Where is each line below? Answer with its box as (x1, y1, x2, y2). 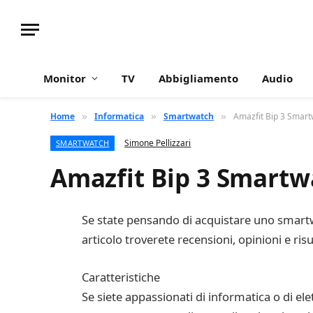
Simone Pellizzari (124, 137, 191, 149)
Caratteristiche (81, 268, 160, 285)
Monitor (43, 71, 86, 85)
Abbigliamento (159, 71, 238, 85)
